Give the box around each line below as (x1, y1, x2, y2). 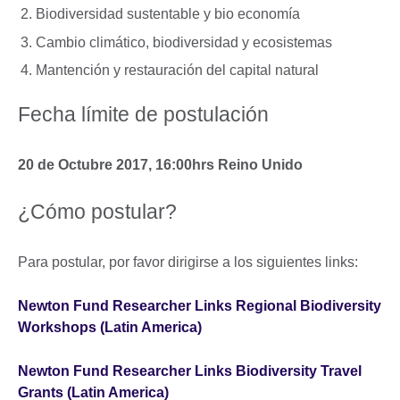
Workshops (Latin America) (18, 320, 205, 336)
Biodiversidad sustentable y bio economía (36, 5, 300, 21)
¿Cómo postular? (18, 200, 177, 224)
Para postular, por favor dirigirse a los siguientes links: (18, 254, 362, 271)
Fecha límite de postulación (18, 103, 269, 127)
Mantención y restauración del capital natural (36, 62, 322, 79)
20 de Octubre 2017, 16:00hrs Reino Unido (18, 157, 303, 173)
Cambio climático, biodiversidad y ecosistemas (36, 34, 336, 50)
